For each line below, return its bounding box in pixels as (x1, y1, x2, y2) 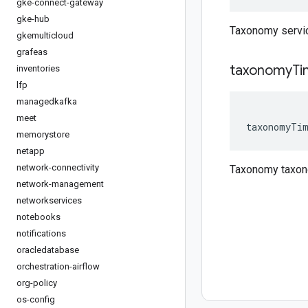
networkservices (16, 195, 82, 206)
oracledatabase (16, 245, 79, 255)
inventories (16, 63, 60, 74)
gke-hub (16, 14, 49, 24)
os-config (16, 294, 55, 305)
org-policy (16, 278, 57, 288)
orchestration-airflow (16, 261, 100, 272)
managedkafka (16, 96, 77, 107)
